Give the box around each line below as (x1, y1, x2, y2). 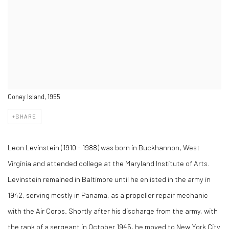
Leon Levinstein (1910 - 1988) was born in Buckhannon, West (8, 143, 200, 152)
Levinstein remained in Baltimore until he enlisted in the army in (8, 174, 211, 184)
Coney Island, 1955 (8, 93, 60, 101)
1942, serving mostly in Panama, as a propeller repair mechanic (8, 190, 208, 199)
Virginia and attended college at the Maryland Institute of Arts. (8, 158, 211, 168)
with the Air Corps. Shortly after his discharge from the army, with (8, 206, 218, 215)
